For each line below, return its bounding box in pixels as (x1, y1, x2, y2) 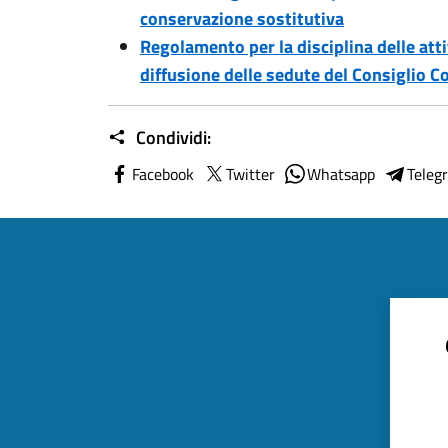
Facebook (132, 162, 194, 186)
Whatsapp (307, 162, 375, 186)
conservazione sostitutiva (140, 5, 344, 32)
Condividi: (132, 124, 211, 151)
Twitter (226, 162, 275, 186)
